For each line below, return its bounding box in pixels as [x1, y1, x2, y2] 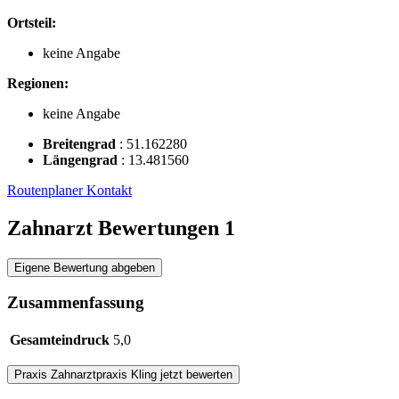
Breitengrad [43, 135, 119, 151]
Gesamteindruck [10, 331, 110, 347]
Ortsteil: [7, 14, 56, 30]
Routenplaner [7, 182, 86, 198]
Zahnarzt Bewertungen [7, 216, 224, 240]
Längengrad [43, 151, 121, 167]
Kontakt [86, 182, 132, 198]
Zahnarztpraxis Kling [51, 367, 157, 381]
